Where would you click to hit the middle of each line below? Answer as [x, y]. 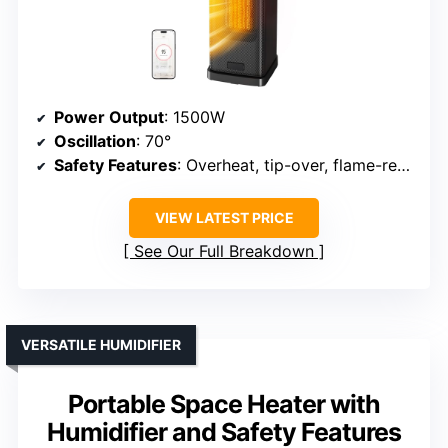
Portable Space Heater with [224, 404]
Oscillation [95, 141]
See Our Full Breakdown [224, 251]
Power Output [109, 117]
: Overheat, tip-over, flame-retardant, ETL [287, 165]
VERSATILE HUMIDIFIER [101, 345]
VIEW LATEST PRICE [224, 218]
